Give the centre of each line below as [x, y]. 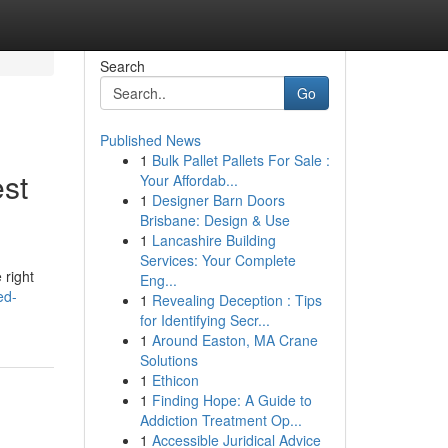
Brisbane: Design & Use [214, 220]
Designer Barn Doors [218, 200]
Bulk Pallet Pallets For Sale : [240, 160]
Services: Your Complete [217, 260]
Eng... [158, 280]
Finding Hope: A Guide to [231, 400]
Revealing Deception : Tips [236, 300]
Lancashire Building [213, 240]
